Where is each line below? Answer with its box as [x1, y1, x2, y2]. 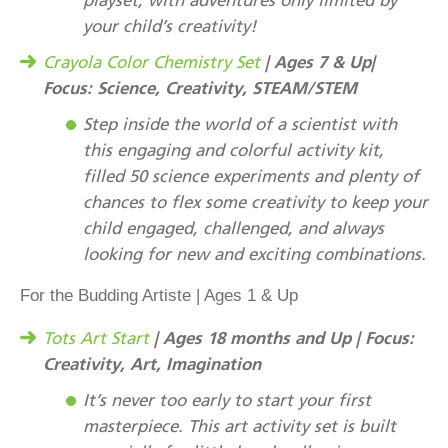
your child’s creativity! [83, 15, 257, 36]
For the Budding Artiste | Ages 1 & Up [20, 285, 298, 305]
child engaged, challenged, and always [83, 217, 384, 238]
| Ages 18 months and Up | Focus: [149, 326, 414, 348]
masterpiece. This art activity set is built [83, 415, 396, 436]
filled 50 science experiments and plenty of [83, 165, 419, 186]
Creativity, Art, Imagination [43, 352, 261, 374]
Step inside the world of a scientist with [83, 113, 397, 134]
